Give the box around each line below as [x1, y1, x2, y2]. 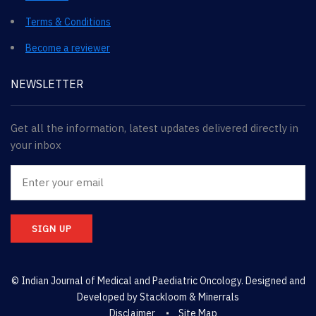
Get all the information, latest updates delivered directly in [11, 121, 298, 135]
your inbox [11, 138, 61, 152]
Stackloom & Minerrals [140, 290, 239, 303]
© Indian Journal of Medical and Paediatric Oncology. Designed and [11, 274, 305, 287]
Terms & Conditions [25, 15, 111, 28]
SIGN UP [32, 222, 71, 235]
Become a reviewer [25, 41, 110, 54]
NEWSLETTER [11, 76, 83, 91]
